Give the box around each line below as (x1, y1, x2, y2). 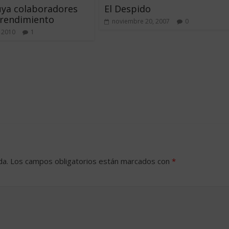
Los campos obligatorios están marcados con (10, 155, 172, 166)
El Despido (104, 3, 151, 15)
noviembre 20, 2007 (112, 17, 170, 26)
